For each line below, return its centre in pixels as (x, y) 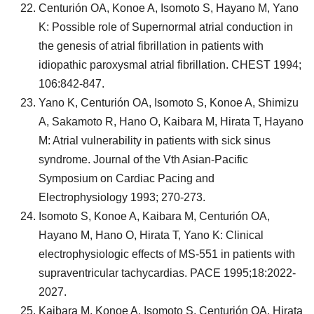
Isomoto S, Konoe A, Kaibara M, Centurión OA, (154, 216)
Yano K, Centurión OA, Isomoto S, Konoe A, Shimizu (169, 103)
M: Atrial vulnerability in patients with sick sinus (155, 141)
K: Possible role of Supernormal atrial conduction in (166, 27)
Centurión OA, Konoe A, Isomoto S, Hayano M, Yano (169, 8)
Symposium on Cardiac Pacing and (127, 178)
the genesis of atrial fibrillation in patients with (151, 46)
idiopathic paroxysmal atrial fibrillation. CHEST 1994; (170, 65)
